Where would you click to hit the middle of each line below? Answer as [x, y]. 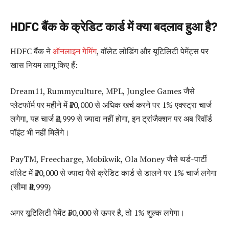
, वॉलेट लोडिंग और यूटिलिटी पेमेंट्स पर [153, 51]
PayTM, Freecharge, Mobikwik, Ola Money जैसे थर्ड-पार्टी [109, 159]
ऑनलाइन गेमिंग [75, 51]
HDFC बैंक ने [31, 51]
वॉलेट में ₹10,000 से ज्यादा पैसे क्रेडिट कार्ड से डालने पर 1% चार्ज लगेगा [113, 173]
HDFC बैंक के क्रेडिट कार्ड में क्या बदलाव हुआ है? [114, 26]
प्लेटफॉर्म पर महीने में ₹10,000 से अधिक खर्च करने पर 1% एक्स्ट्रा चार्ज [111, 105]
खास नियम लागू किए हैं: [44, 65]
